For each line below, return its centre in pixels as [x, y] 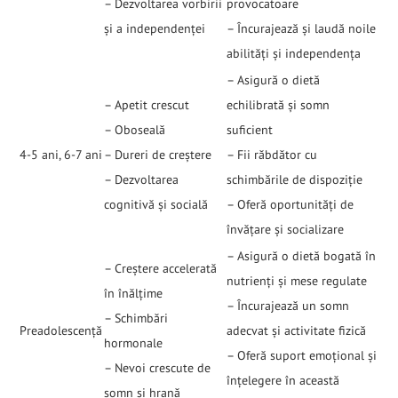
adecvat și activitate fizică [296, 331]
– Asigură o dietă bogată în [301, 256]
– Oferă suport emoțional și [302, 356]
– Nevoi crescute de [157, 368]
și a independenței [155, 29]
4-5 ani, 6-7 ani [61, 155]
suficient [250, 130]
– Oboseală [135, 130]
